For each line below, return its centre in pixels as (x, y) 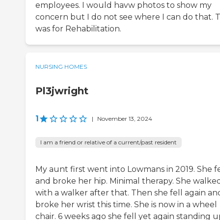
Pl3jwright (62, 91)
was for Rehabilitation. (78, 29)
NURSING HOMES (61, 67)
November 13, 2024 (125, 119)
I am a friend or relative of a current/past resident (109, 142)
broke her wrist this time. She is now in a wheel (126, 205)
